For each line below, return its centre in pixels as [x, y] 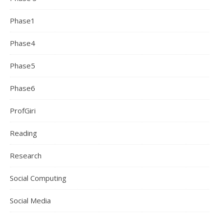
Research [26, 155]
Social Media [30, 200]
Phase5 [22, 66]
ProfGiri [23, 110]
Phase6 [22, 88]
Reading [23, 133]
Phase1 [22, 21]
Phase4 [22, 43]
